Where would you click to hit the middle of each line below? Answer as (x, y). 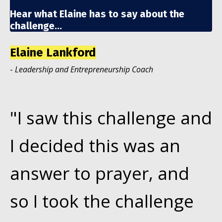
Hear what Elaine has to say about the (97, 14)
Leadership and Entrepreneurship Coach (84, 69)
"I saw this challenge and (111, 117)
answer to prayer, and (100, 173)
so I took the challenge (102, 201)
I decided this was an (95, 145)
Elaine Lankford (53, 52)
